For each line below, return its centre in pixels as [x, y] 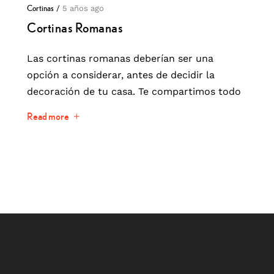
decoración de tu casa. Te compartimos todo [134, 92]
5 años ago [83, 9]
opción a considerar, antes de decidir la [121, 75]
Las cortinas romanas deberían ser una [120, 59]
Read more [48, 116]
